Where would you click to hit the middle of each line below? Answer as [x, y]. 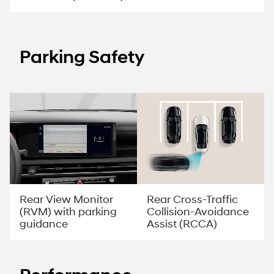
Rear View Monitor [66, 199]
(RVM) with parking [68, 212]
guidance [44, 224]
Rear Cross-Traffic [192, 199]
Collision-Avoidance [198, 212]
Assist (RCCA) [182, 224]
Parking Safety [82, 57]
